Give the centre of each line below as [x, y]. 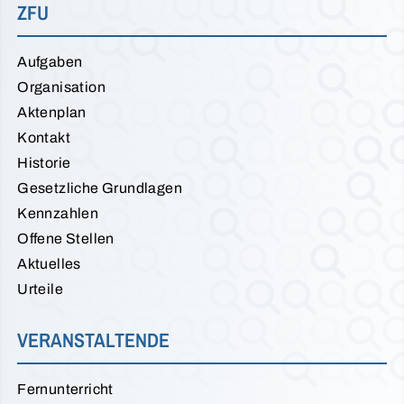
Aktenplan [52, 113]
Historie [44, 163]
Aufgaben [50, 62]
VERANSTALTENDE [94, 340]
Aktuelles [49, 264]
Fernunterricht [65, 390]
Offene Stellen [66, 239]
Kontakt [44, 138]
